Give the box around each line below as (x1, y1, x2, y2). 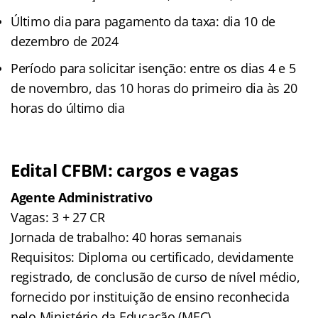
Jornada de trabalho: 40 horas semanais (11, 228, 242, 246)
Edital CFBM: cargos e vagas (11, 158, 238, 182)
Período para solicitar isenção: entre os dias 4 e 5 (11, 59, 296, 77)
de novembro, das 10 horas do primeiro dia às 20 (11, 79, 297, 97)
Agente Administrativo (11, 188, 153, 206)
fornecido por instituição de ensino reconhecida (11, 287, 290, 305)
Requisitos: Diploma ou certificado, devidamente (11, 248, 294, 265)
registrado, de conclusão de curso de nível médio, (11, 268, 300, 285)
